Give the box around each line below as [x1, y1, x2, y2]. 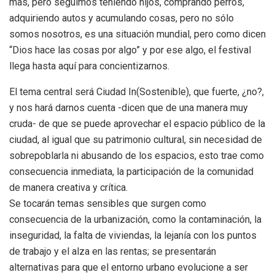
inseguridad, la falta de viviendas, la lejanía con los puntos [9, 230, 257, 242]
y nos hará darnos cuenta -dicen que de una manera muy [9, 102, 248, 114]
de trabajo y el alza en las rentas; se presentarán [9, 246, 216, 258]
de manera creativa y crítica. [9, 182, 128, 194]
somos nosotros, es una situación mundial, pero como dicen [9, 28, 266, 41]
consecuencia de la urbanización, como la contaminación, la [9, 214, 261, 226]
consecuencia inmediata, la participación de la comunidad [9, 166, 254, 178]
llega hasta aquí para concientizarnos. [9, 60, 169, 72]
